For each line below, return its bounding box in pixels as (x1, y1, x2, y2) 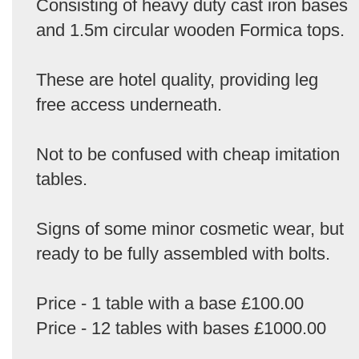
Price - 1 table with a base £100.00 (36, 292, 304, 313)
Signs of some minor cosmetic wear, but (36, 218, 344, 239)
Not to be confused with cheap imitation (36, 143, 340, 164)
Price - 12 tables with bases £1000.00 (36, 317, 326, 338)
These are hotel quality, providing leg (36, 69, 318, 90)
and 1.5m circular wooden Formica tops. (36, 19, 345, 40)
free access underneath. (36, 94, 222, 115)
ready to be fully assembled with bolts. (36, 243, 330, 264)
